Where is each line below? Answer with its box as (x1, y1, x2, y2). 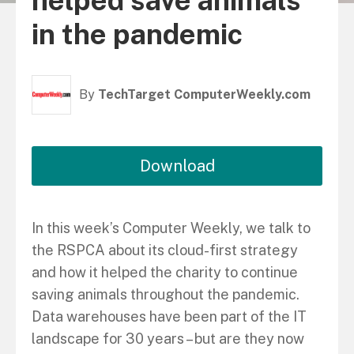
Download (139, 156, 215, 175)
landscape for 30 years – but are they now (32, 330, 304, 347)
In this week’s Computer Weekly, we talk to (32, 220, 311, 236)
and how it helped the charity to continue (32, 264, 298, 281)
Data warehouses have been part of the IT (32, 308, 307, 325)
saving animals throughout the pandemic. (32, 286, 299, 303)
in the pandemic (32, 17, 243, 51)
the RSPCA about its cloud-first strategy (32, 242, 298, 258)
